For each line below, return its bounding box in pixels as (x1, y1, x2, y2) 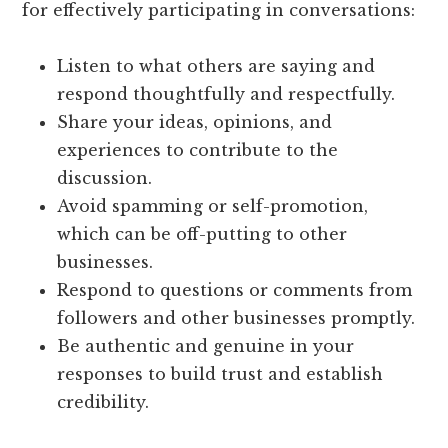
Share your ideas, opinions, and (57, 112, 333, 133)
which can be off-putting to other (57, 224, 348, 245)
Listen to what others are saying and (57, 56, 376, 77)
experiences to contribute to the (57, 140, 339, 161)
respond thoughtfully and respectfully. (57, 84, 396, 105)
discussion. (57, 168, 153, 189)
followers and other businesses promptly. (57, 308, 416, 329)
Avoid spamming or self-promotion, (57, 196, 369, 217)
